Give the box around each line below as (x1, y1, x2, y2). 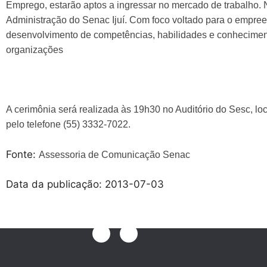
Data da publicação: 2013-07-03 (6, 178, 164, 190)
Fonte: (6, 148, 39, 160)
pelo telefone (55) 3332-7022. (6, 119, 133, 129)
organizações (6, 45, 63, 55)
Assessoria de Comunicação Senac (39, 149, 190, 160)
